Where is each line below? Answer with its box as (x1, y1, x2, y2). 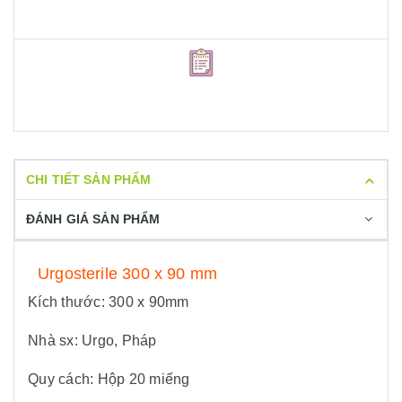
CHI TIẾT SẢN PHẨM (26, 172, 152, 187)
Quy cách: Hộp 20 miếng (28, 371, 190, 387)
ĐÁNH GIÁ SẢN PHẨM (26, 212, 161, 226)
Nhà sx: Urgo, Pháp (28, 333, 157, 348)
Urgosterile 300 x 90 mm (38, 265, 218, 283)
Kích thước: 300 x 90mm (28, 294, 189, 310)
